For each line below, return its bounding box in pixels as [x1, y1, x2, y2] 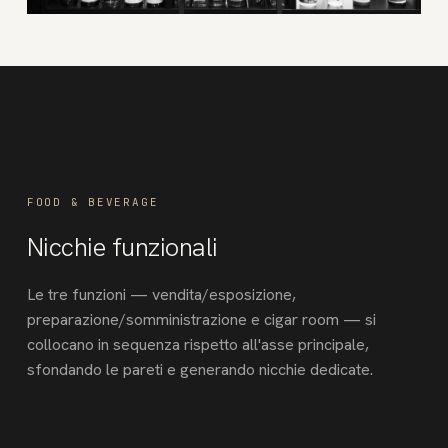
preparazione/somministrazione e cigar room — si [26, 308, 376, 330]
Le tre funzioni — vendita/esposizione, [26, 283, 296, 305]
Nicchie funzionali [26, 229, 218, 264]
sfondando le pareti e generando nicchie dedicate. [26, 358, 373, 380]
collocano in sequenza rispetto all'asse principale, [26, 333, 369, 355]
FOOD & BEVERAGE [26, 194, 159, 209]
